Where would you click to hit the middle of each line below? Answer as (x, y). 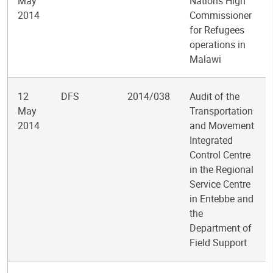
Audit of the (214, 96)
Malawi (205, 59)
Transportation (221, 111)
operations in (218, 44)
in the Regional (222, 169)
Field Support (218, 243)
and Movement (222, 126)
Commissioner (221, 15)
